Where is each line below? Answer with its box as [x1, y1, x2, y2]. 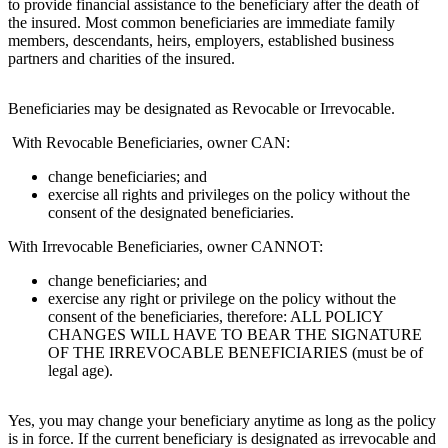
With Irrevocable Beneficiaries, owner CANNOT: [8, 238, 323, 256]
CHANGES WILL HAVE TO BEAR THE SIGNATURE [48, 326, 422, 344]
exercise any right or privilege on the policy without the [48, 290, 396, 308]
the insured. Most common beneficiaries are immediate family [8, 14, 395, 32]
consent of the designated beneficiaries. [48, 204, 294, 222]
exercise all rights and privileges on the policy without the [48, 186, 410, 204]
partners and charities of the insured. [8, 50, 235, 68]
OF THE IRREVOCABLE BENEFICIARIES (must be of [48, 344, 423, 362]
